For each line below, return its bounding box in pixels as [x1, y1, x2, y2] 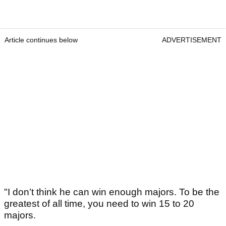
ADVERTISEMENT [162, 36, 221, 44]
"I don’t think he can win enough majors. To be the [4, 187, 219, 198]
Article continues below [5, 36, 78, 44]
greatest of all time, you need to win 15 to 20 [4, 198, 194, 209]
